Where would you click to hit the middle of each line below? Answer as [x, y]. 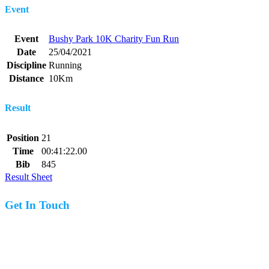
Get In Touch [37, 205]
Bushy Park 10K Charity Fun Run [114, 39]
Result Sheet [29, 177]
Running [65, 65]
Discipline [26, 65]
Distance [26, 79]
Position [23, 138]
